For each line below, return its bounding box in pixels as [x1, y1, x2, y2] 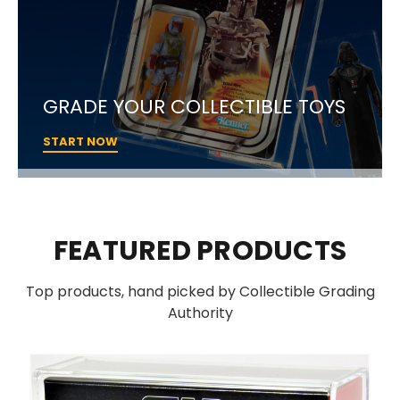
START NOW [43, 132, 118, 150]
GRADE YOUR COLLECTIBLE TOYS [43, 92, 346, 121]
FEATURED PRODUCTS [53, 231, 347, 270]
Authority [167, 302, 233, 323]
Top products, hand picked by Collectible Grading [25, 280, 375, 302]
